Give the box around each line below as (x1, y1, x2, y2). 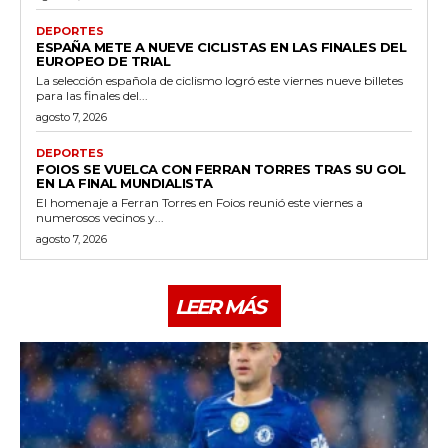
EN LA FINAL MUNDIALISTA (36, 174, 213, 191)
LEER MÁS (174, 294, 265, 319)
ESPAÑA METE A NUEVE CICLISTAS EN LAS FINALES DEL (36, 38, 406, 55)
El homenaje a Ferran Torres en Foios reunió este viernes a (36, 194, 363, 210)
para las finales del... (36, 87, 148, 103)
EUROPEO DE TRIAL (36, 52, 170, 69)
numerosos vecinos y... (36, 209, 164, 225)
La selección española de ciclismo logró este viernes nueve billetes (36, 72, 403, 88)
